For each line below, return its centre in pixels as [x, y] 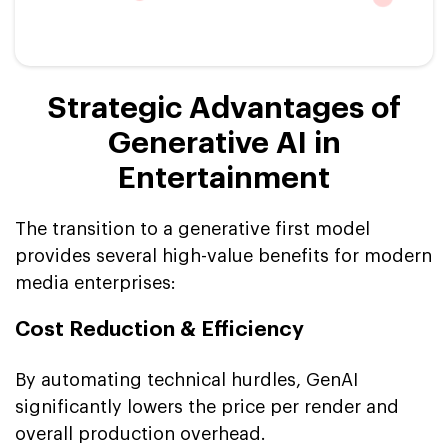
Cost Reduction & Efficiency [159, 329]
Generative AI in [224, 142]
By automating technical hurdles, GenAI [186, 379]
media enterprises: [95, 282]
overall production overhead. [140, 433]
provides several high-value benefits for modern [223, 255]
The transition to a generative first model [192, 228]
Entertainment [224, 177]
